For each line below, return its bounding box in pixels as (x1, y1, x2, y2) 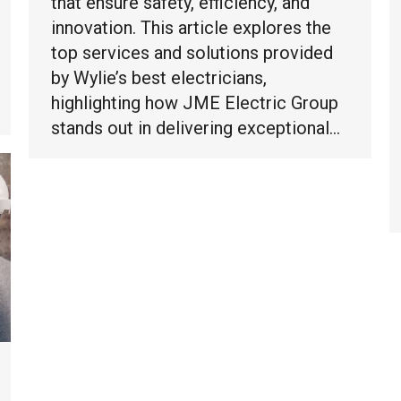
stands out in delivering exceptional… (51, 117, 340, 140)
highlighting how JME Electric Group (51, 92, 338, 115)
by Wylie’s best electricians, (51, 67, 267, 90)
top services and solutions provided (51, 42, 333, 64)
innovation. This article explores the (51, 17, 331, 39)
